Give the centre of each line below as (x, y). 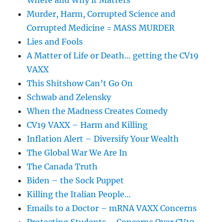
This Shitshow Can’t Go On (80, 83)
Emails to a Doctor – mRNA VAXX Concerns (112, 208)
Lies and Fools (55, 42)
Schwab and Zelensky (69, 97)
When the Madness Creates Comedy (97, 111)
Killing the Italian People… (79, 194)
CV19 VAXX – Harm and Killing (87, 125)
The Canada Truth (62, 167)
